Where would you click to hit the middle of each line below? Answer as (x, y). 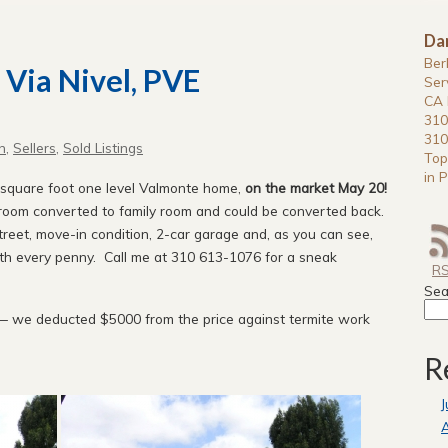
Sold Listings (103, 148)
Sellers (34, 148)
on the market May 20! (318, 187)
